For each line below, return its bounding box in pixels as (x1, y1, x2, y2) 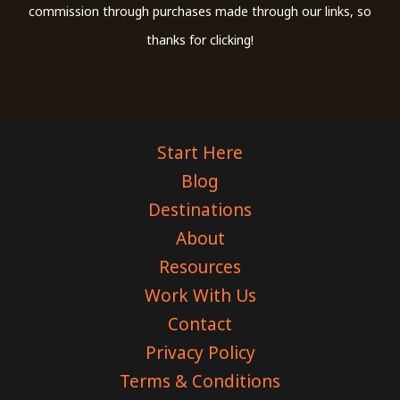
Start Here (157, 141, 243, 165)
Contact (168, 312, 232, 337)
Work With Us (144, 284, 256, 308)
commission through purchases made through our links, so (29, 2, 371, 20)
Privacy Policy (145, 341, 255, 365)
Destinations (148, 198, 252, 222)
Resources (159, 255, 241, 279)
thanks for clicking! (146, 30, 254, 48)
